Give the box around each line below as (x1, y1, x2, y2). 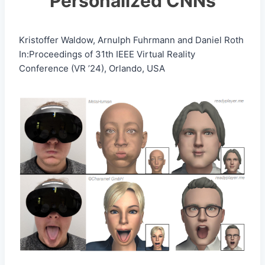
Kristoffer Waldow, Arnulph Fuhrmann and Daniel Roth (19, 34, 244, 46)
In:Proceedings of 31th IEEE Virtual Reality (19, 49, 195, 60)
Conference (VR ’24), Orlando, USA (19, 63, 165, 75)
